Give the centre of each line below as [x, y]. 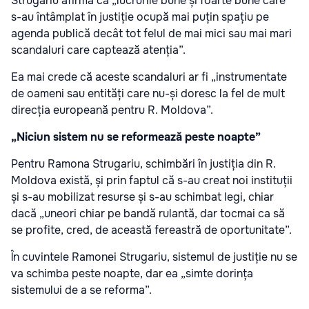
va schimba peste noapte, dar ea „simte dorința [132, 274]
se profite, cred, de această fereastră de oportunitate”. [151, 230]
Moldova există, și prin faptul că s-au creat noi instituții [152, 181]
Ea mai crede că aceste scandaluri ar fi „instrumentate [149, 77]
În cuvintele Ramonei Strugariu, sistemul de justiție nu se [154, 257]
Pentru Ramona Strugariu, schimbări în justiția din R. [143, 164]
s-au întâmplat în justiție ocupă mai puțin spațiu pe [140, 17]
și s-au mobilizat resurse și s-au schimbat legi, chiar [142, 197]
